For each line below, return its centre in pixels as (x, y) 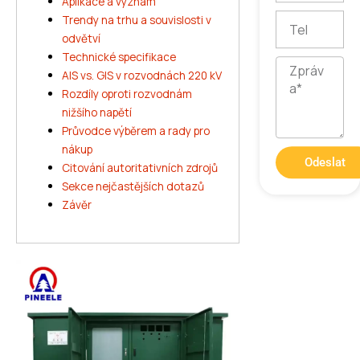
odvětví (82, 38)
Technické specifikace (119, 57)
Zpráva (292, 65)
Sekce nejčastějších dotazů (133, 186)
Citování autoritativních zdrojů (140, 168)
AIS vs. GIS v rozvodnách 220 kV (142, 75)
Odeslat (325, 163)
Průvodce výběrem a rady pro (136, 131)
